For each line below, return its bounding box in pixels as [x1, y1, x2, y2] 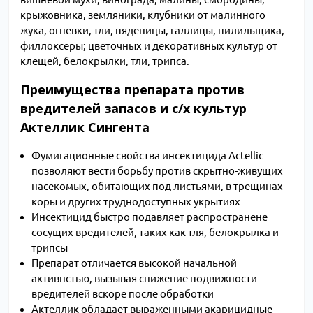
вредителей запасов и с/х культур [20, 100, 247, 117]
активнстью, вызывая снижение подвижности [31, 272, 257, 285]
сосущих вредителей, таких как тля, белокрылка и [31, 226, 279, 239]
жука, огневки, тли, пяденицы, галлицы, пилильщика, [20, 24, 284, 37]
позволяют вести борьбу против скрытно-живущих [31, 165, 283, 177]
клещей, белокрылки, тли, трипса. [20, 55, 189, 68]
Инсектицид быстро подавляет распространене [31, 211, 268, 224]
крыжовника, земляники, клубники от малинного [20, 9, 265, 22]
